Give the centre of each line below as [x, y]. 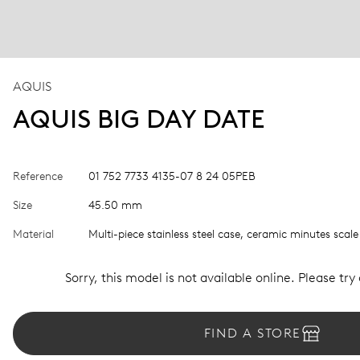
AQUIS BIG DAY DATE [139, 119]
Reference [38, 176]
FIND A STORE [253, 333]
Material [33, 234]
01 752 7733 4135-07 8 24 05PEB [172, 176]
